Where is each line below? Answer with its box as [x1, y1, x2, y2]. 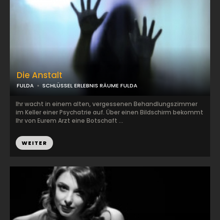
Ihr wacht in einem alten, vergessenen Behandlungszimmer [16, 100, 197, 108]
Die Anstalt [17, 69, 62, 81]
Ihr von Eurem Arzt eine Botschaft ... [16, 116, 123, 125]
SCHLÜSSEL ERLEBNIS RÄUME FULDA [42, 82, 137, 89]
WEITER [22, 139, 47, 147]
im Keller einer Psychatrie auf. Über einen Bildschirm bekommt [16, 108, 203, 116]
